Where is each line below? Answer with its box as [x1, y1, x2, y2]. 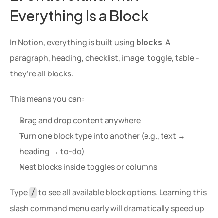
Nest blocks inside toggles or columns [19, 162, 157, 172]
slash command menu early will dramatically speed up [10, 203, 204, 214]
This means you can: [10, 93, 84, 104]
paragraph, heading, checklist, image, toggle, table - [10, 53, 199, 63]
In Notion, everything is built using [10, 37, 136, 48]
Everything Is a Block [10, 2, 149, 27]
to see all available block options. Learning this [37, 187, 207, 198]
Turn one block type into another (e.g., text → [19, 130, 185, 141]
